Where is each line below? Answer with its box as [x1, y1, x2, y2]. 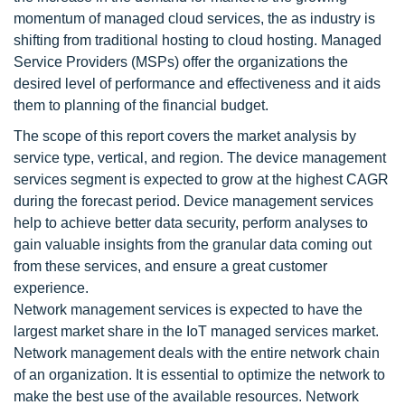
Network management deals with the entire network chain [14, 344, 380, 361]
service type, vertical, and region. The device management [14, 149, 386, 165]
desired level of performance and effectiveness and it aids [14, 75, 381, 91]
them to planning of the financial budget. [14, 97, 268, 113]
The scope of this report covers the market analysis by [14, 127, 356, 144]
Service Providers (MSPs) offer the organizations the [14, 53, 348, 70]
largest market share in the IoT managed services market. [14, 323, 379, 339]
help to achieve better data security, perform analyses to [14, 214, 368, 231]
